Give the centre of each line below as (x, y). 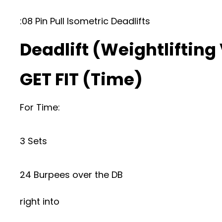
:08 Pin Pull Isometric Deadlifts (85, 21)
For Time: (40, 107)
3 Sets (33, 141)
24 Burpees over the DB (71, 175)
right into (40, 201)
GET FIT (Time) (81, 79)
